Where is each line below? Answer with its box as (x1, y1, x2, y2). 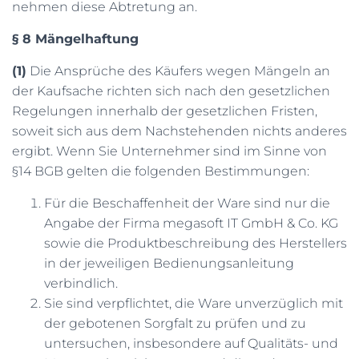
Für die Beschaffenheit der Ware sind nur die (44, 196, 330, 211)
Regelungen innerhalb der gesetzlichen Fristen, (12, 103, 317, 119)
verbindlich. (44, 276, 118, 291)
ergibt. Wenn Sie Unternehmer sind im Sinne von (12, 143, 327, 159)
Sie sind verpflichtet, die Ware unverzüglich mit (44, 296, 343, 311)
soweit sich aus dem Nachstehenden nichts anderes (12, 123, 347, 139)
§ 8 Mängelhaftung (12, 31, 139, 46)
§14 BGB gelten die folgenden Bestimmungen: (12, 163, 309, 179)
